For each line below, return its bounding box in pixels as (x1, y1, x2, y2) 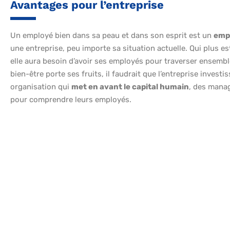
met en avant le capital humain (71, 82, 189, 92)
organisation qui (10, 82, 71, 92)
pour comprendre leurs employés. (10, 95, 131, 105)
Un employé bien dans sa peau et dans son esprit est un (10, 31, 214, 41)
